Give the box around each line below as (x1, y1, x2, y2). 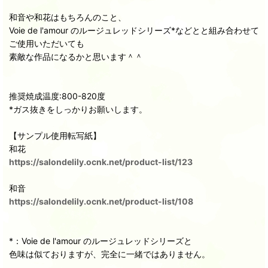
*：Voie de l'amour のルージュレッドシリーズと (9, 236, 192, 246)
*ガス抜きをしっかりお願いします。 (9, 104, 147, 115)
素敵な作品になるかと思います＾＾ (9, 51, 143, 62)
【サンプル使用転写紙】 (9, 130, 101, 141)
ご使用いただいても (9, 38, 84, 49)
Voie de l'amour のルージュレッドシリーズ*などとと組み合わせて (9, 25, 259, 36)
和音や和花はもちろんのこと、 (9, 12, 126, 23)
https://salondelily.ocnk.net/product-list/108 (9, 196, 193, 207)
